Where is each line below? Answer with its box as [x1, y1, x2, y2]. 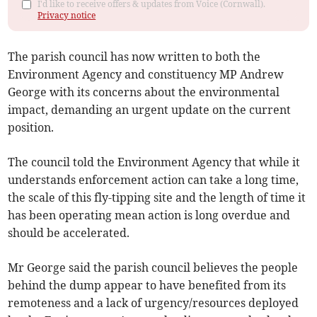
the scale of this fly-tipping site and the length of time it [8, 190, 306, 205]
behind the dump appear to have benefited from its [8, 278, 287, 293]
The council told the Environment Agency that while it [8, 155, 301, 170]
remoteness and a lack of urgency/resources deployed [8, 296, 299, 311]
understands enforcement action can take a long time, [8, 173, 299, 188]
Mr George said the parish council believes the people [8, 260, 299, 275]
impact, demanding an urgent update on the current [8, 103, 292, 117]
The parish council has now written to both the [8, 50, 261, 64]
